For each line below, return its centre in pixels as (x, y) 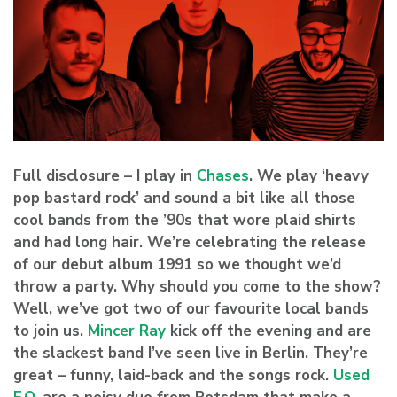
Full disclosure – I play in (105, 175)
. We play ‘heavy (309, 175)
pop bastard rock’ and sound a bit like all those (184, 198)
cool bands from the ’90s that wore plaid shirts (185, 220)
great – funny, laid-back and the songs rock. (173, 375)
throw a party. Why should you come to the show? (197, 286)
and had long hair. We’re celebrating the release (190, 242)
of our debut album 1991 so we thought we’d (177, 264)
